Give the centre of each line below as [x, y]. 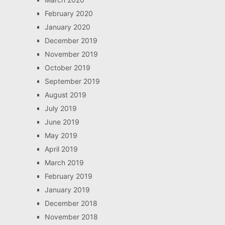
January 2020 [67, 27]
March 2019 [64, 162]
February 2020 [69, 13]
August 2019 [65, 94]
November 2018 [71, 216]
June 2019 [62, 122]
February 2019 [68, 176]
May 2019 [61, 135]
